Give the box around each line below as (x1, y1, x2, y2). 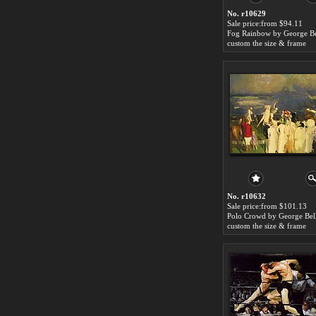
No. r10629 (227, 9, 266, 18)
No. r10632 (227, 192, 266, 200)
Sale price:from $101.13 (227, 202, 307, 210)
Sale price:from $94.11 (227, 19, 303, 28)
